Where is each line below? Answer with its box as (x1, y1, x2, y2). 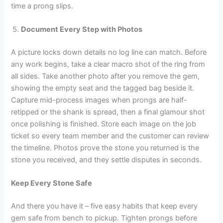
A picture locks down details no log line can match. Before (11, 47, 207, 57)
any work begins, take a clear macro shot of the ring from (11, 59, 206, 69)
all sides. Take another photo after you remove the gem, (11, 71, 200, 81)
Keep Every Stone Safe (11, 179, 93, 188)
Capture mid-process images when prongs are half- (11, 95, 188, 105)
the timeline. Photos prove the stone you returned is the (11, 143, 200, 152)
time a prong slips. (11, 1, 74, 10)
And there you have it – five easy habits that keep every (11, 202, 198, 211)
